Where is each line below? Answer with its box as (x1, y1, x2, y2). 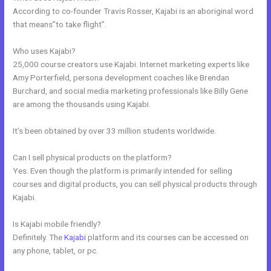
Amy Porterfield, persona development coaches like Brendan (13, 73, 230, 83)
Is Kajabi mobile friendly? (13, 218, 102, 229)
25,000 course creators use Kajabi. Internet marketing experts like (13, 59, 250, 70)
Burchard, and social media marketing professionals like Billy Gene (13, 86, 249, 96)
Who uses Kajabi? (13, 46, 76, 56)
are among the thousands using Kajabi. (13, 99, 151, 109)
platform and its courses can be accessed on (86, 232, 249, 242)
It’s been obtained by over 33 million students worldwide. (13, 126, 217, 136)
